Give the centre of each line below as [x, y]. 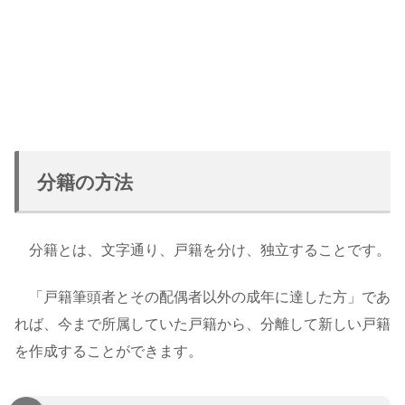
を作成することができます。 [108, 352]
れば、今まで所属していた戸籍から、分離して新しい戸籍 [202, 325]
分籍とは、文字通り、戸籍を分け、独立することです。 [202, 250]
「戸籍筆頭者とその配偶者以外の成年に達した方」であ [202, 297]
